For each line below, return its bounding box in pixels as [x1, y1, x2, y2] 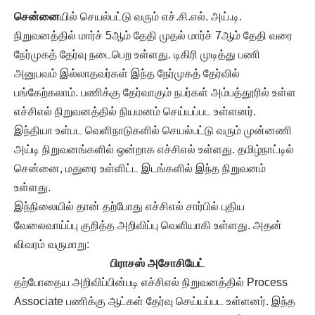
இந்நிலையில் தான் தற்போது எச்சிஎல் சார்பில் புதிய [14, 200, 245, 213]
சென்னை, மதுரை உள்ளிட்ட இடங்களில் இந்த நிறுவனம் [14, 162, 266, 175]
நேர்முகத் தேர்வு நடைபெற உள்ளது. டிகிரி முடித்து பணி [14, 49, 260, 61]
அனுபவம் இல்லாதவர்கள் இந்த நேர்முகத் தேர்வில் [14, 67, 240, 80]
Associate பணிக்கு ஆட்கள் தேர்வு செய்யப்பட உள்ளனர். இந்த [14, 295, 295, 308]
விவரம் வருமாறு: [14, 238, 89, 251]
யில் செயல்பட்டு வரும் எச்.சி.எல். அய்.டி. [60, 11, 242, 23]
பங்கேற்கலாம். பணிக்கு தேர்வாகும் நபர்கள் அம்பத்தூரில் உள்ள [14, 86, 296, 99]
